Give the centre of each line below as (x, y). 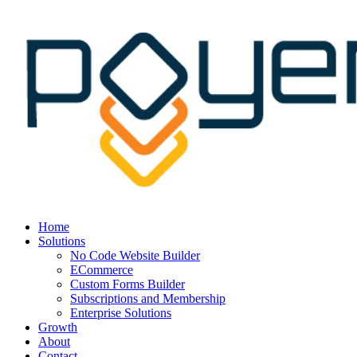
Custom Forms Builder (127, 284)
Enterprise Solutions (121, 313)
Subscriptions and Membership (148, 298)
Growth (58, 327)
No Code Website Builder (135, 255)
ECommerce (102, 270)
